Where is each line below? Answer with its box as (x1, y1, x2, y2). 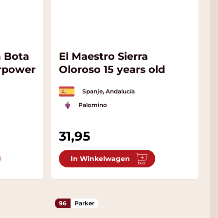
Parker (74, 200, 95, 207)
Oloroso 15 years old (59, 63, 166, 76)
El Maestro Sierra (59, 50, 148, 63)
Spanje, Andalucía (82, 88, 135, 95)
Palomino (78, 101, 108, 109)
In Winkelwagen (71, 154, 130, 163)
